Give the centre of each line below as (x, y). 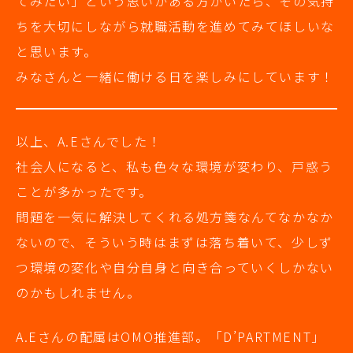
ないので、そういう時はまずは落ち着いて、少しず (175, 242)
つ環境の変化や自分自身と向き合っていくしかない (175, 268)
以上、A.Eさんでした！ (89, 141)
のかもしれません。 (78, 293)
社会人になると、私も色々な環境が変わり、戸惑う (175, 167)
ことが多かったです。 (84, 192)
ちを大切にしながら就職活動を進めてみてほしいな (175, 26)
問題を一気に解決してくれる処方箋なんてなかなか (175, 217)
